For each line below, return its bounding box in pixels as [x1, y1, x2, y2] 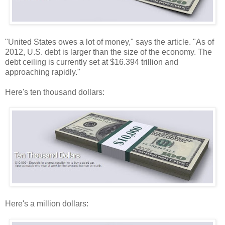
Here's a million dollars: [5, 199, 88, 208]
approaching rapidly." [5, 67, 80, 76]
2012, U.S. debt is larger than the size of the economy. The [5, 47, 212, 56]
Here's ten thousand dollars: [5, 87, 104, 96]
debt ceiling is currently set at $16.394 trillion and [5, 57, 178, 66]
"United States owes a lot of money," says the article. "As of [5, 37, 214, 46]
